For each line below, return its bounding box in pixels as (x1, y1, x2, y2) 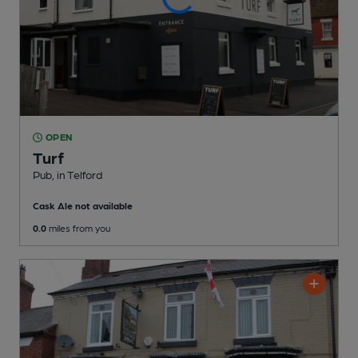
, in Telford (52, 168, 102, 181)
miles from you (46, 222, 110, 234)
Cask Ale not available (33, 200, 133, 212)
